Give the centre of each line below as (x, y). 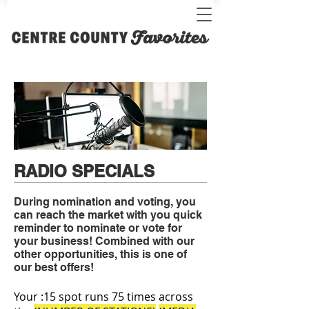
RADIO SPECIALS (84, 171)
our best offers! (54, 267)
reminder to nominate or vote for (98, 228)
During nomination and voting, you (105, 202)
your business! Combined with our (104, 241)
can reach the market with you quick (108, 215)
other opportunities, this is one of (100, 254)
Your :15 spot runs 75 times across (103, 297)
